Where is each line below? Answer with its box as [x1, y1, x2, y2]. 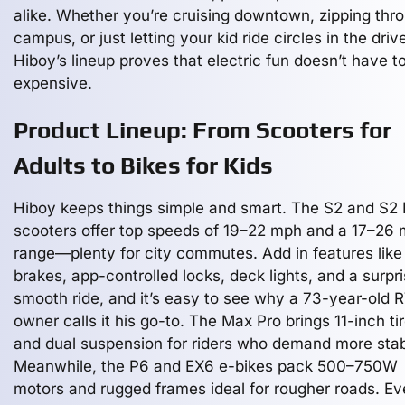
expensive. [14, 74, 92, 92]
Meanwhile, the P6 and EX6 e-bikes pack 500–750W [14, 357, 398, 375]
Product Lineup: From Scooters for [14, 117, 391, 144]
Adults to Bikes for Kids [14, 152, 273, 179]
